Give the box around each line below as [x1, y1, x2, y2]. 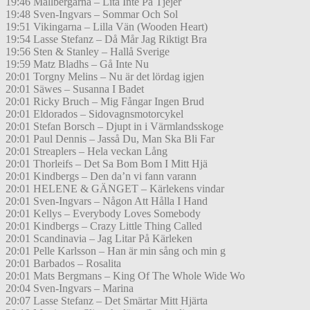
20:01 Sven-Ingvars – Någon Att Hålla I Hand [6, 195, 208, 208]
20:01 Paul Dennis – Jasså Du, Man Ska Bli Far [6, 133, 215, 145]
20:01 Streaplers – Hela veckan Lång [6, 145, 167, 158]
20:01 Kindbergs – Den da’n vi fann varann [6, 170, 197, 183]
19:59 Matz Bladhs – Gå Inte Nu [6, 58, 149, 71]
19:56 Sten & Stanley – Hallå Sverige [6, 46, 170, 58]
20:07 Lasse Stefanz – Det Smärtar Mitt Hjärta [6, 295, 208, 307]
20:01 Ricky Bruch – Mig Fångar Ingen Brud [6, 95, 204, 108]
